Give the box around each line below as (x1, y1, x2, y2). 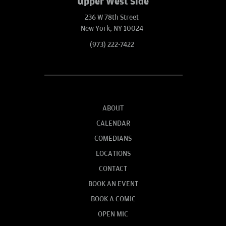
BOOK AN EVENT (88, 179, 138, 188)
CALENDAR (96, 119, 130, 128)
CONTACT (99, 164, 127, 173)
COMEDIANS (94, 134, 132, 143)
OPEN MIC (98, 209, 128, 218)
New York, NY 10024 (80, 24, 143, 33)
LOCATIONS (95, 149, 131, 158)
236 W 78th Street (85, 13, 139, 22)
